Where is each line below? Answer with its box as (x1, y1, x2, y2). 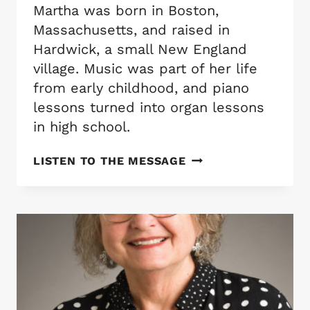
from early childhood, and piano (33, 79, 249, 96)
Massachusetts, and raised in (33, 21, 230, 38)
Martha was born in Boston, (33, 1, 219, 19)
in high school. (33, 118, 130, 135)
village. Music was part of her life (33, 60, 257, 77)
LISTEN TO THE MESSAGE (33, 154, 186, 167)
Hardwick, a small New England (33, 40, 247, 57)
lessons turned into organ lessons (33, 98, 264, 116)
